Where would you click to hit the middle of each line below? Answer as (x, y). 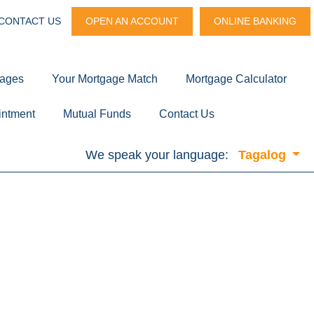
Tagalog (264, 155)
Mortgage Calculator (236, 78)
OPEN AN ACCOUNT (132, 21)
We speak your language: (157, 155)
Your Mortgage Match (105, 78)
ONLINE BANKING (255, 21)
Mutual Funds (97, 114)
